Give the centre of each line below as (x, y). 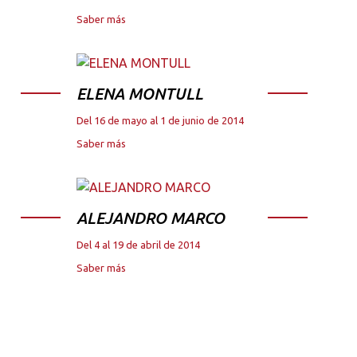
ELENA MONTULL (140, 93)
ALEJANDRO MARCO (151, 218)
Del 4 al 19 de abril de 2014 (138, 244)
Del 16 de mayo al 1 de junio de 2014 (160, 120)
